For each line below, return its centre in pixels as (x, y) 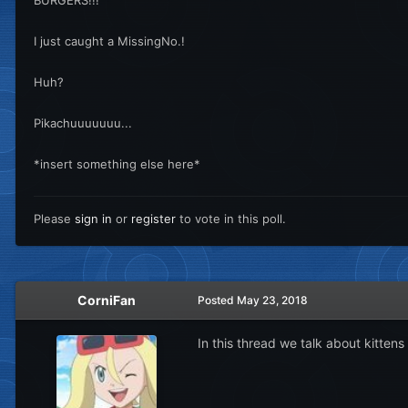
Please (54, 218)
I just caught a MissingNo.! (109, 41)
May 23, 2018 (272, 300)
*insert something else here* (117, 163)
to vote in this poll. (231, 218)
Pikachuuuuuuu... (83, 122)
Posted (217, 300)
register (153, 218)
